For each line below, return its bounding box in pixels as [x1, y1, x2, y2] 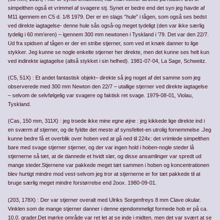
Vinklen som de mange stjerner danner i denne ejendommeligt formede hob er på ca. [8, 205, 208, 212]
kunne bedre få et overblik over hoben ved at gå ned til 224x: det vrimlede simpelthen [8, 136, 210, 142]
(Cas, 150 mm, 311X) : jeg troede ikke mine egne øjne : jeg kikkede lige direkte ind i [8, 118, 205, 124]
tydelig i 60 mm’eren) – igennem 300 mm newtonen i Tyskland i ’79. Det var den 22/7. [8, 31, 209, 38]
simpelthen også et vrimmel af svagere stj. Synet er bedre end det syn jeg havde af [8, 5, 205, 11]
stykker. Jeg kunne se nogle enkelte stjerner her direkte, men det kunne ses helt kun [8, 49, 210, 55]
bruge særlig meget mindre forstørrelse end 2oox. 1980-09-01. [8, 180, 157, 186]
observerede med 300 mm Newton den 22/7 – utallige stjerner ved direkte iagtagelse [8, 83, 208, 90]
